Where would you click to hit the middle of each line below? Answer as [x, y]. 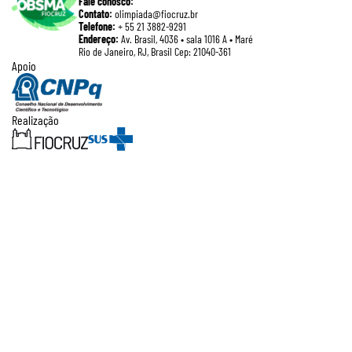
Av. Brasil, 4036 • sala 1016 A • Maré [186, 39]
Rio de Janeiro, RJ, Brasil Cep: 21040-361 [155, 52]
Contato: [95, 14]
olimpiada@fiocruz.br [155, 14]
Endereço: [99, 39]
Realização [35, 119]
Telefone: [97, 27]
